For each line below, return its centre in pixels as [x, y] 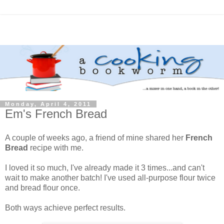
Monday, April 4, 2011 [48, 104]
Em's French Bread [56, 113]
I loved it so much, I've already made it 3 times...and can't [105, 167]
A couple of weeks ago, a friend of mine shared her [95, 137]
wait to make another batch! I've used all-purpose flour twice [110, 177]
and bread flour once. [42, 187]
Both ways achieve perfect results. [65, 207]
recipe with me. [56, 147]
